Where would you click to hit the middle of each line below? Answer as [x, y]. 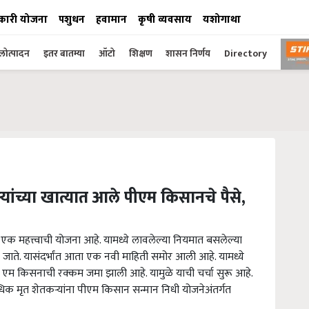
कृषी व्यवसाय [165, 20]
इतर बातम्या [64, 53]
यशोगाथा [222, 20]
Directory [246, 53]
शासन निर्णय [188, 53]
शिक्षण [142, 53]
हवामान [111, 20]
